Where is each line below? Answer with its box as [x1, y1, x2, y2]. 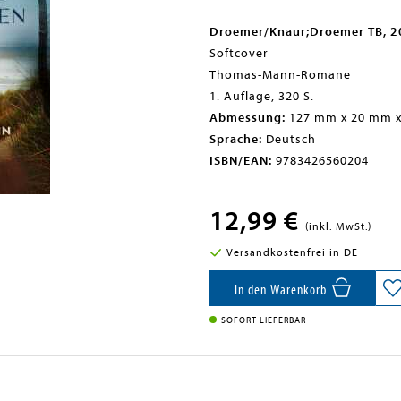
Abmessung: [209, 110, 286, 125]
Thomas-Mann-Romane [209, 67, 351, 82]
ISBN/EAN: [209, 153, 272, 168]
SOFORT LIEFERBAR [221, 315, 306, 326]
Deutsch [262, 132, 316, 147]
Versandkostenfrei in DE [226, 246, 358, 259]
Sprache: [209, 132, 262, 147]
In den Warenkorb [234, 282, 330, 298]
